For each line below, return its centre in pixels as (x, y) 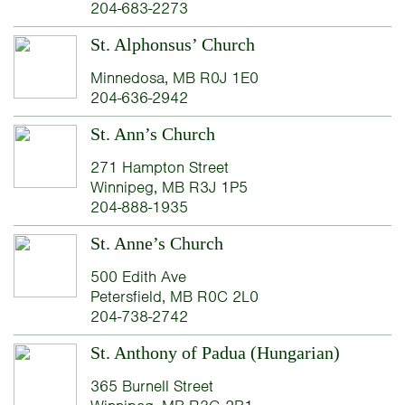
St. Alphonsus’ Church (172, 45)
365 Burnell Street (151, 386)
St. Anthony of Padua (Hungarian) (215, 353)
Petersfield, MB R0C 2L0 (174, 297)
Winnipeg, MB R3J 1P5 (169, 188)
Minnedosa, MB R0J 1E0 (174, 78)
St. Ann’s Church (152, 134)
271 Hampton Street (159, 168)
